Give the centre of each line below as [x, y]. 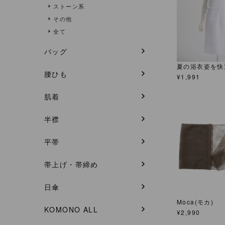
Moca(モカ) [195, 201]
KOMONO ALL [71, 210]
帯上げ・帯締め [71, 164]
